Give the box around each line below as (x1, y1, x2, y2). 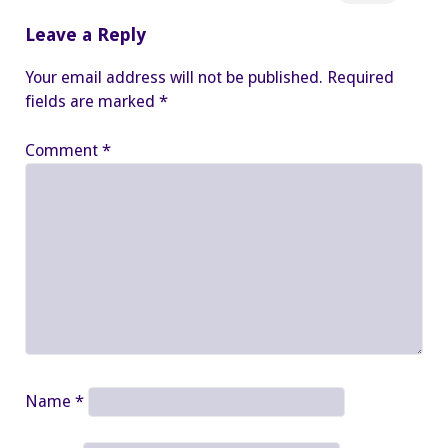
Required (327, 68, 394, 88)
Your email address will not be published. (25, 68, 323, 88)
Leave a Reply (25, 24, 146, 46)
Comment (25, 141, 102, 161)
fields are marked (25, 92, 159, 112)
